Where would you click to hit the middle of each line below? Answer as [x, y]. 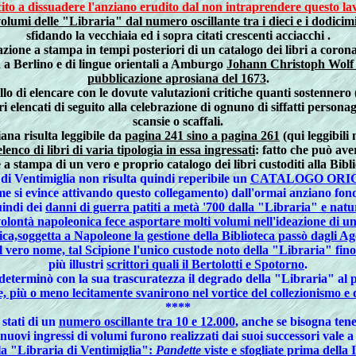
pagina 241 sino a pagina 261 [202, 135]
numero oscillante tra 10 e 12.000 [147, 321]
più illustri [77, 264]
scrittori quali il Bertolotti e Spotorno [205, 264]
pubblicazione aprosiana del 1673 [176, 78]
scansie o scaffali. [178, 121]
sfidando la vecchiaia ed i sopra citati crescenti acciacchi [176, 35]
